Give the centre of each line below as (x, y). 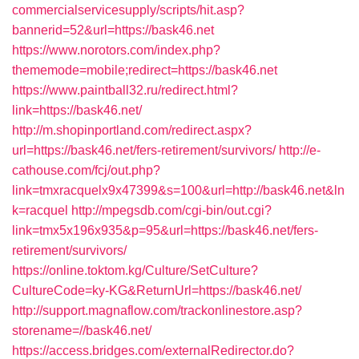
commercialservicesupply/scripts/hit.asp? (128, 10)
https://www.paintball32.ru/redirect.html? (125, 90)
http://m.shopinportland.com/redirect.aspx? (132, 130)
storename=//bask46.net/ (82, 331)
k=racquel (40, 210)
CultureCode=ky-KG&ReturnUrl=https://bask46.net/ (157, 290)
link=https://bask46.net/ (77, 110)
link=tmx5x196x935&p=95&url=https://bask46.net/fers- (165, 230)
